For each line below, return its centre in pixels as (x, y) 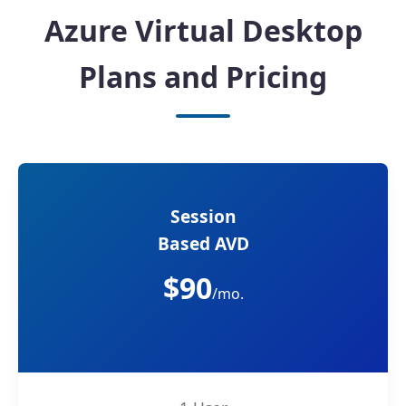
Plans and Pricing (203, 76)
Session (203, 216)
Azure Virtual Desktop (203, 30)
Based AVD (203, 243)
